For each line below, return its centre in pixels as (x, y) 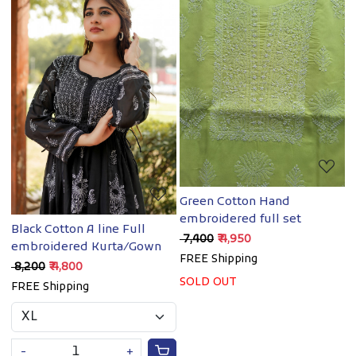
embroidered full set (281, 219)
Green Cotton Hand (235, 201)
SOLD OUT (208, 282)
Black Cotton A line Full (78, 229)
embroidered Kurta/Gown (86, 247)
